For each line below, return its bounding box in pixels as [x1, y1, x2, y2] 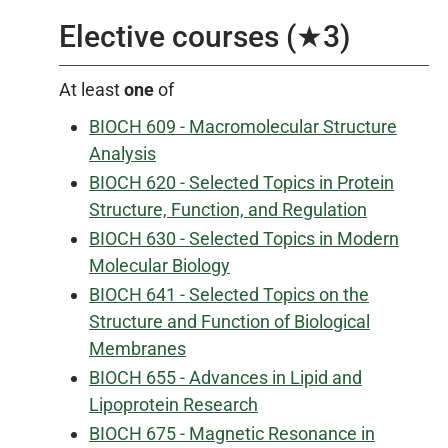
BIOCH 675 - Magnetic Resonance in [89, 423, 375, 444]
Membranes [89, 338, 186, 359]
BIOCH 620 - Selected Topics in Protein [89, 172, 394, 193]
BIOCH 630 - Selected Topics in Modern [89, 228, 399, 249]
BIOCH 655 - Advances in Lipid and [89, 367, 362, 388]
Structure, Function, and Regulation [89, 199, 367, 220]
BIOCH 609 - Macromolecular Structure [89, 116, 397, 137]
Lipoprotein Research [89, 394, 258, 415]
